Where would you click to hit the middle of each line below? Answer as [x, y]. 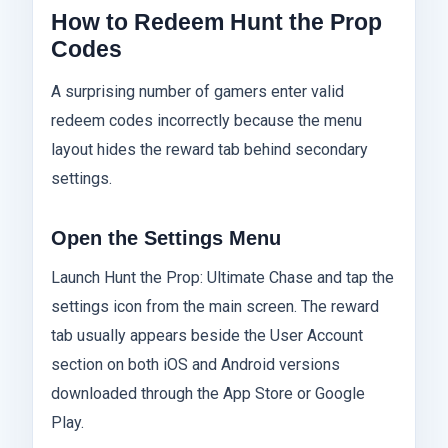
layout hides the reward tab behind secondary [209, 150]
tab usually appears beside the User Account [207, 336]
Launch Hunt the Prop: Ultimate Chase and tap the [222, 278]
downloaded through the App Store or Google [208, 394]
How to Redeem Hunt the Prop [216, 21]
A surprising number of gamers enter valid [197, 92]
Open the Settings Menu [166, 238]
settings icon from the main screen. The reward [215, 307]
